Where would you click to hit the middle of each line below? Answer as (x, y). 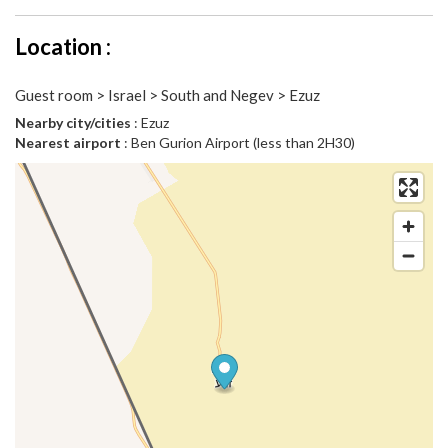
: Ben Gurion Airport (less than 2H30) (238, 143)
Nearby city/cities (73, 123)
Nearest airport (68, 143)
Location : (63, 47)
